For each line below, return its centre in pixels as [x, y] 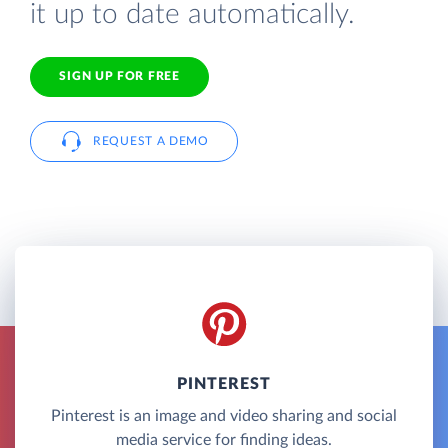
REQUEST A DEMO [151, 140]
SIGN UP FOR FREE [119, 76]
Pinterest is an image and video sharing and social [224, 415]
